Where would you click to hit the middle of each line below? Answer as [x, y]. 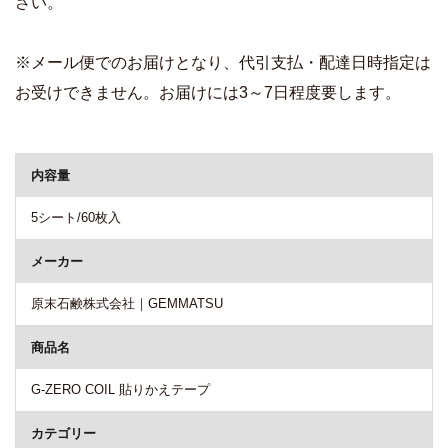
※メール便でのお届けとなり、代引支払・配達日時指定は [223, 62]
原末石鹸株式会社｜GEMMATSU [127, 303]
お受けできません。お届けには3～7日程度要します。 [208, 92]
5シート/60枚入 [76, 217]
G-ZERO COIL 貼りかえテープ [120, 389]
